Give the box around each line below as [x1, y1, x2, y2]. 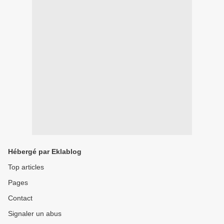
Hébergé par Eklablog [8, 147, 81, 156]
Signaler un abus [8, 209, 61, 218]
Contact [8, 194, 32, 202]
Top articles [8, 163, 44, 171]
